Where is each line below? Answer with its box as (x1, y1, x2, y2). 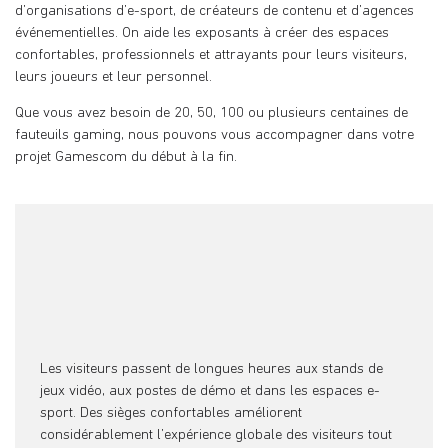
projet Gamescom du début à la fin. (15, 150, 237, 166)
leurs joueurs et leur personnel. (15, 69, 212, 85)
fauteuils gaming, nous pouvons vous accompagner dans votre (15, 128, 414, 144)
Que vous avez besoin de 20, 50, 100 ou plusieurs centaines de (15, 106, 408, 122)
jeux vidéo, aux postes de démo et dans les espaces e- (40, 383, 380, 399)
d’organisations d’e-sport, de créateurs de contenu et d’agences (15, 3, 414, 19)
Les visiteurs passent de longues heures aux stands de (40, 361, 383, 377)
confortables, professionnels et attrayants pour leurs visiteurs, (15, 47, 407, 63)
